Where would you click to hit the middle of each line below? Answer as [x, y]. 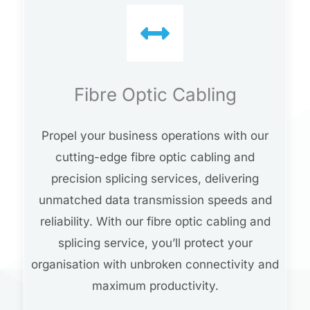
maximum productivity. [155, 286]
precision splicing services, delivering [155, 179]
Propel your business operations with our [155, 136]
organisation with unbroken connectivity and [155, 265]
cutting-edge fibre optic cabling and [155, 157]
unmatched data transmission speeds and [155, 200]
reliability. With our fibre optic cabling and [155, 222]
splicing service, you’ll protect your [155, 243]
